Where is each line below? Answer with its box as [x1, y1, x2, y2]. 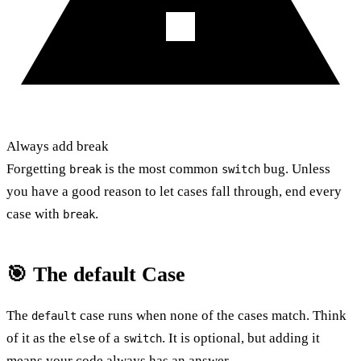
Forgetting [6, 160, 69, 176]
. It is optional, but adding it [162, 330, 320, 346]
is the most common [102, 160, 222, 176]
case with [6, 205, 63, 222]
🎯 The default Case [6, 262, 185, 286]
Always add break [6, 138, 109, 154]
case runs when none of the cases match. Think [77, 307, 346, 323]
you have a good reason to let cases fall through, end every [6, 183, 342, 199]
